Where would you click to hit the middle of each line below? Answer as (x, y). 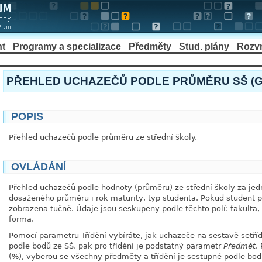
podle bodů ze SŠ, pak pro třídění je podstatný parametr (116, 246)
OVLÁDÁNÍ (39, 167)
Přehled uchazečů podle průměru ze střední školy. (103, 137)
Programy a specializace (67, 46)
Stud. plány (204, 46)
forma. (21, 219)
